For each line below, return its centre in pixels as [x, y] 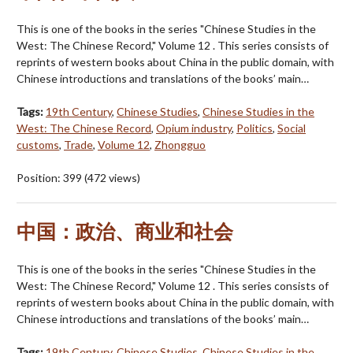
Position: [40, 178]
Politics [255, 128]
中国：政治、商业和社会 [125, 232]
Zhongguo [180, 145]
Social [292, 128]
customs [38, 145]
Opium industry [194, 128]
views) [123, 178]
